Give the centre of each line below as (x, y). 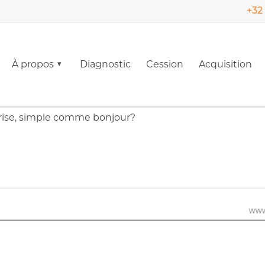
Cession (165, 64)
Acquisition (225, 64)
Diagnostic (106, 64)
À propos (33, 64)
